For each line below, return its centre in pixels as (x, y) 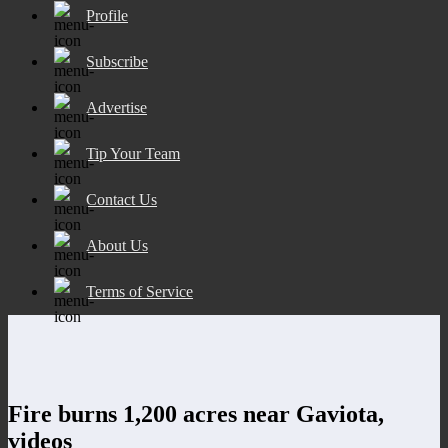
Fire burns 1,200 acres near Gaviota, (196, 413)
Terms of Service (139, 291)
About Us (117, 245)
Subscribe (117, 61)
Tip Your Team (133, 153)
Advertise (116, 107)
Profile (107, 15)
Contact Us (121, 199)
